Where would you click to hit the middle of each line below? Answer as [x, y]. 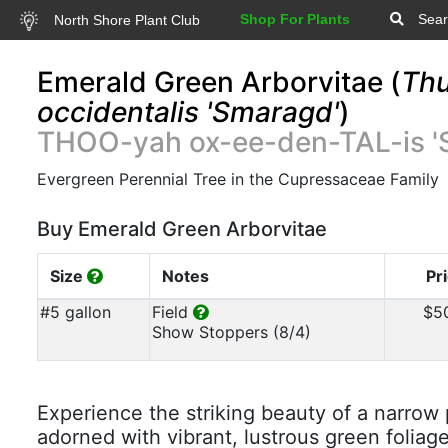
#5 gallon [75, 312]
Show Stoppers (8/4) [231, 332]
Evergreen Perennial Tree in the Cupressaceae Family [238, 179]
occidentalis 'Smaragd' [188, 112]
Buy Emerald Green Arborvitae [182, 229]
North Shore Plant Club [124, 19]
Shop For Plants [294, 19]
